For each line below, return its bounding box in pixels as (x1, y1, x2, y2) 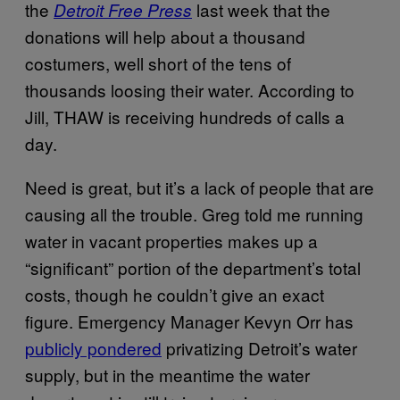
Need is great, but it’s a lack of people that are (25, 175, 374, 199)
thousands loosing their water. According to (25, 78, 354, 102)
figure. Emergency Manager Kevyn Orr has (25, 309, 354, 333)
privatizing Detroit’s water (162, 336, 357, 360)
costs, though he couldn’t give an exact (25, 282, 324, 306)
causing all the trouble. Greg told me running (25, 202, 363, 226)
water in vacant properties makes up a (25, 229, 318, 253)
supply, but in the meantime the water (25, 362, 310, 387)
